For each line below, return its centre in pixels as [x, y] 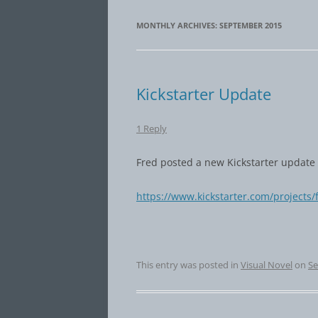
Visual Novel [267, 265]
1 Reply [152, 128]
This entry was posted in [188, 265]
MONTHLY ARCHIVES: [178, 25]
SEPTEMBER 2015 [251, 25]
